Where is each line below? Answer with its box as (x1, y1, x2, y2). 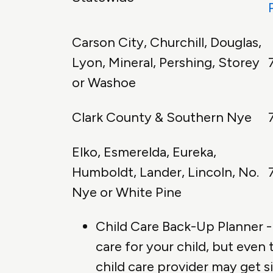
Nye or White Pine (72, 184, 182, 201)
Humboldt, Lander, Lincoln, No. (72, 164, 259, 181)
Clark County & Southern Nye (72, 109, 252, 126)
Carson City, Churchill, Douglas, (72, 34, 261, 51)
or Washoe (72, 74, 136, 91)
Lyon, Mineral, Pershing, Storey (72, 54, 260, 71)
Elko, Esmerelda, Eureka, (72, 144, 216, 161)
